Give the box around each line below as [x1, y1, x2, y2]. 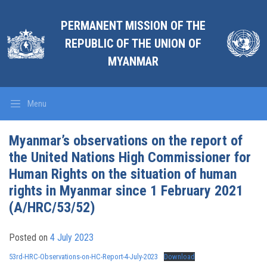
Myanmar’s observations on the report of [9, 132, 243, 149]
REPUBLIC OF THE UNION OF [65, 36, 202, 51]
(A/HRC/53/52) [9, 199, 95, 216]
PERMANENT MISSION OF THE [61, 18, 206, 33]
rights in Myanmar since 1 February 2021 [9, 182, 243, 199]
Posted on [9, 232, 50, 243]
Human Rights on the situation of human [9, 166, 237, 182]
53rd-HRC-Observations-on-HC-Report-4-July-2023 [9, 252, 158, 261]
